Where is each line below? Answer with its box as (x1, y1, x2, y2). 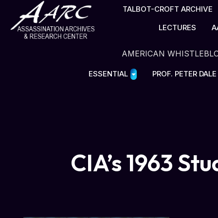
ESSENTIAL (89, 69, 128, 79)
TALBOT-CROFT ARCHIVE (123, 4, 213, 14)
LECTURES (159, 23, 197, 32)
